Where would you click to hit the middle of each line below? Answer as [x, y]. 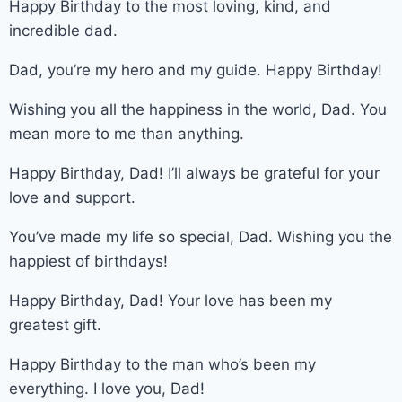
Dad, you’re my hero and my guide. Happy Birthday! [196, 70]
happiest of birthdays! [88, 261]
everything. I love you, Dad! [107, 388]
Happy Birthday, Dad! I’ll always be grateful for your [194, 173]
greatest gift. [55, 324]
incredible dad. [63, 30]
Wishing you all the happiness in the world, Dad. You [198, 109]
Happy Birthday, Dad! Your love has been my [170, 300]
